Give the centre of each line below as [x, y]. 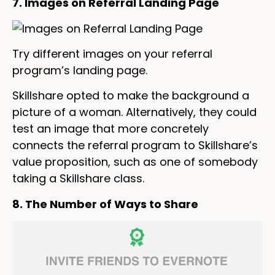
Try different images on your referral [112, 54]
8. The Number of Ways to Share [105, 204]
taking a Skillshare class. [78, 179]
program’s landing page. [80, 71]
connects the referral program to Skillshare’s [135, 145]
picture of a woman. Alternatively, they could [134, 112]
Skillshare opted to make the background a [131, 96]
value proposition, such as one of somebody [135, 162]
